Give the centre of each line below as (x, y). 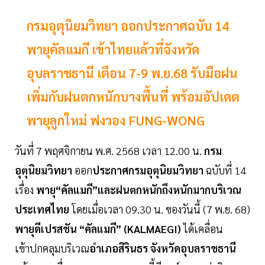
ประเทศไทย (43, 209)
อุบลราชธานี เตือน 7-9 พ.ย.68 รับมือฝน (132, 73)
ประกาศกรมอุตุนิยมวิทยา (148, 170)
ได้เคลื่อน (202, 229)
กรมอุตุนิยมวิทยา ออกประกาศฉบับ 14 (128, 26)
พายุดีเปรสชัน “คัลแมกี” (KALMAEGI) (98, 229)
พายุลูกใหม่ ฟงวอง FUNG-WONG (116, 120)
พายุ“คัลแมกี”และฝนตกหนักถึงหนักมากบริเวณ (139, 190)
